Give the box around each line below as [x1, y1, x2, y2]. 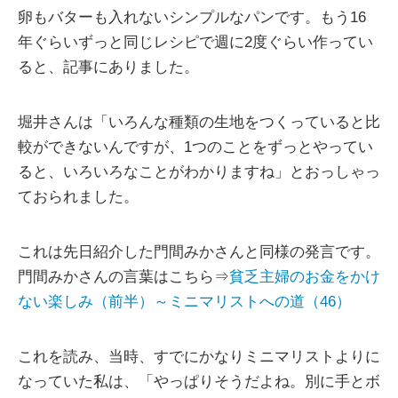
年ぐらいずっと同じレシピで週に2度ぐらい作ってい [18, 33, 373, 51]
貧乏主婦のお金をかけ [229, 267, 380, 285]
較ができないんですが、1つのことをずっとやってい [18, 138, 373, 155]
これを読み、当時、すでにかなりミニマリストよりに [18, 347, 380, 365]
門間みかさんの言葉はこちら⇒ [18, 267, 229, 285]
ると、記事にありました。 [18, 58, 199, 76]
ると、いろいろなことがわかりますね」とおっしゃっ [18, 163, 380, 180]
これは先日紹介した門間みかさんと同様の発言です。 [18, 243, 380, 260]
